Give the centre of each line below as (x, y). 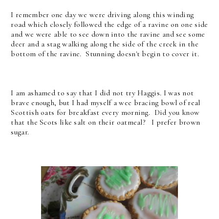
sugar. (20, 132)
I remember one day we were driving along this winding (102, 15)
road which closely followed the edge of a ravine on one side (109, 25)
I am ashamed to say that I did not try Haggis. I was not (102, 93)
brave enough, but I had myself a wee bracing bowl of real (106, 103)
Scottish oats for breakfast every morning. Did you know (105, 113)
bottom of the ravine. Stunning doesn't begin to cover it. (105, 54)
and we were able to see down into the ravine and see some (108, 34)
